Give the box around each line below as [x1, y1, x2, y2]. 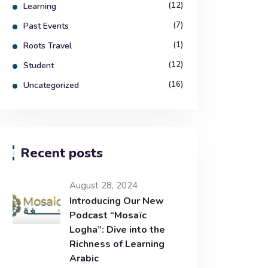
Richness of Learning [69, 237, 165, 251]
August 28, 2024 [69, 179, 138, 191]
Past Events [23, 20, 69, 32]
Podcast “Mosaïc [69, 209, 147, 222]
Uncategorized [23, 80, 79, 91]
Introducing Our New [69, 194, 164, 208]
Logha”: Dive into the [69, 223, 165, 236]
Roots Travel [23, 40, 72, 51]
